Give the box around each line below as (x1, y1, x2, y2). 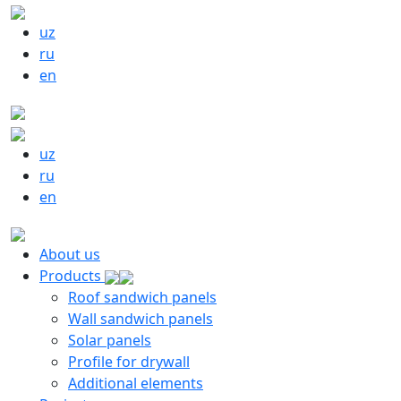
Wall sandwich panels (68, 309, 213, 328)
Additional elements (68, 373, 203, 393)
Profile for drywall (68, 352, 190, 371)
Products (39, 266, 105, 286)
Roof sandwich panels (68, 287, 217, 307)
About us (39, 244, 100, 264)
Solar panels (68, 330, 151, 350)
